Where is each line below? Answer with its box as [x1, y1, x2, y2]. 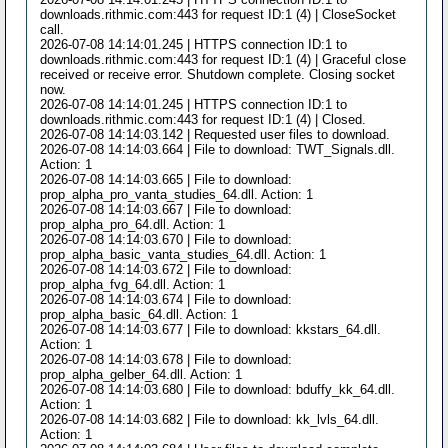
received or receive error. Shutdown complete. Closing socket [40, 66, 396, 82]
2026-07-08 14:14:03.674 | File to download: [40, 291, 293, 307]
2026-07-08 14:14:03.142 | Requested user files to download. [40, 126, 391, 142]
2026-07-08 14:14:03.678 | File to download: [40, 351, 293, 367]
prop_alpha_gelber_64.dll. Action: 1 [40, 366, 243, 382]
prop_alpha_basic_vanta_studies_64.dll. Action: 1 [40, 246, 327, 262]
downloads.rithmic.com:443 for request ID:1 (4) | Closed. [40, 111, 367, 127]
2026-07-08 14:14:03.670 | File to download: [40, 231, 293, 247]
